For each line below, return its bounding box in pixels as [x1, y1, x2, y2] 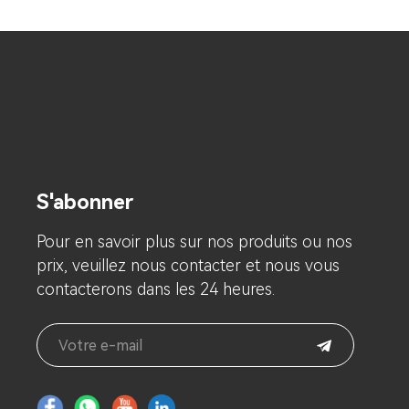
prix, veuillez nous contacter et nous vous [37, 256, 340, 276]
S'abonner [37, 190, 133, 214]
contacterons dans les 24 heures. [37, 279, 275, 299]
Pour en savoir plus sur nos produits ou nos [37, 232, 352, 252]
